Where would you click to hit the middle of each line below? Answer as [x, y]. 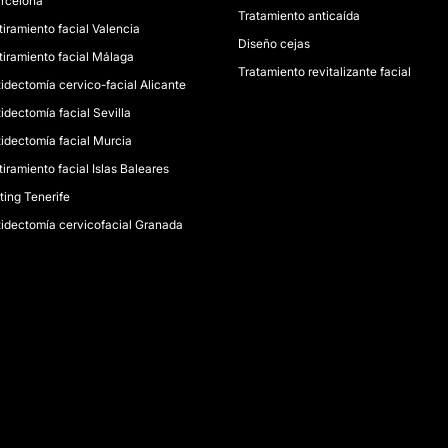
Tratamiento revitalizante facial [324, 71]
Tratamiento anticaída [298, 15]
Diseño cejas [273, 43]
